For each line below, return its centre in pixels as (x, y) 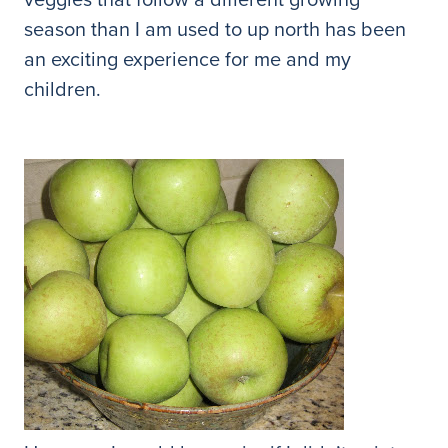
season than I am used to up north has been (215, 29)
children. (62, 89)
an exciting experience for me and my (187, 59)
